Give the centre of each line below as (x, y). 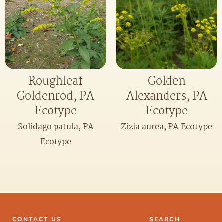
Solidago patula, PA (55, 127)
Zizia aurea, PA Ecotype (166, 127)
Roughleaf (55, 82)
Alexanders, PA (166, 97)
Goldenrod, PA (55, 97)
